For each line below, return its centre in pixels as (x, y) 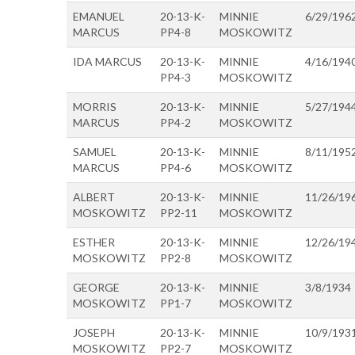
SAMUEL (95, 152)
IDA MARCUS (107, 61)
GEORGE (96, 287)
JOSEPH (94, 332)
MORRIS (95, 107)
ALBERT (94, 197)
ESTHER (94, 242)
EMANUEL (99, 16)
